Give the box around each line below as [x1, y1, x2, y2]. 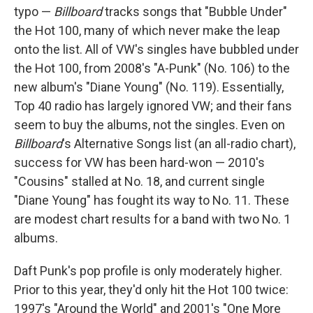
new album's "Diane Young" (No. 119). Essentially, [14, 79, 284, 94]
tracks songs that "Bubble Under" [102, 3, 287, 19]
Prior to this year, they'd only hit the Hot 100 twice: [14, 282, 289, 297]
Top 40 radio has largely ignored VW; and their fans [14, 98, 292, 113]
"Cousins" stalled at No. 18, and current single [14, 173, 265, 189]
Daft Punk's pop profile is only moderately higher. [14, 263, 282, 278]
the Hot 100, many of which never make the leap [14, 22, 280, 38]
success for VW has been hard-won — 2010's [14, 154, 265, 170]
